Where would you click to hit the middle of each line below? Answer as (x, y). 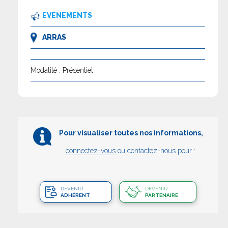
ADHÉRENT (75, 195)
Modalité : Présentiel (62, 70)
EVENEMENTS (67, 16)
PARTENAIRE (161, 195)
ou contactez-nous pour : (155, 151)
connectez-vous (91, 151)
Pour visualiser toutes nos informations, (131, 133)
